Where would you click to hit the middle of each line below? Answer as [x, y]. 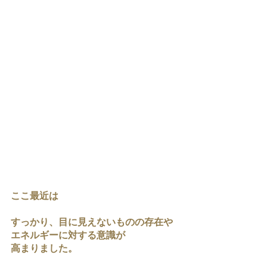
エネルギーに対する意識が [68, 236]
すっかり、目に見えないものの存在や [92, 223]
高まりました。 [44, 249]
